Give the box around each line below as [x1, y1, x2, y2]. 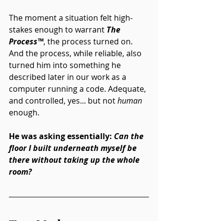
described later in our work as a [9, 71, 128, 82]
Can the [114, 130, 146, 142]
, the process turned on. [43, 36, 135, 47]
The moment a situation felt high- [9, 12, 133, 23]
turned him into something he [9, 59, 123, 71]
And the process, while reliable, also [9, 47, 144, 59]
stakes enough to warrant [9, 24, 107, 35]
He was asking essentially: [9, 130, 114, 142]
